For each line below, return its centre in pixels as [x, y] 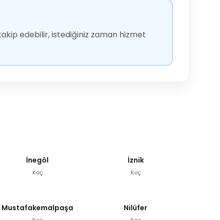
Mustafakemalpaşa [37, 207]
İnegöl [37, 160]
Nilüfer [136, 207]
